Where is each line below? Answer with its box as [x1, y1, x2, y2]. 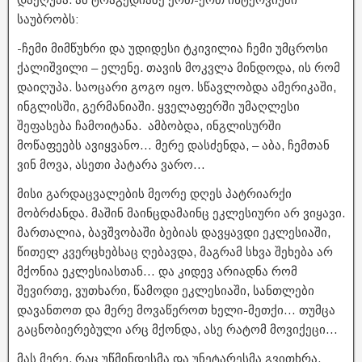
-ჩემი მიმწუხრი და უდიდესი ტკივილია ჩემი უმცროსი [17, 40, 328, 55]
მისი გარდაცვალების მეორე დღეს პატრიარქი [17, 186, 292, 200]
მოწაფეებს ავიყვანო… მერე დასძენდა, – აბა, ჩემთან [17, 137, 330, 152]
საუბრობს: [17, 11, 78, 26]
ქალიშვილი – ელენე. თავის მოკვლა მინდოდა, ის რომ [17, 60, 340, 74]
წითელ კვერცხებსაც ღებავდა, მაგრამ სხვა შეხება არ [17, 244, 333, 259]
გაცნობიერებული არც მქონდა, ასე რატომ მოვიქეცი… [17, 322, 338, 336]
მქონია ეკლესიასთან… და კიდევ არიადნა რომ [17, 263, 297, 278]
